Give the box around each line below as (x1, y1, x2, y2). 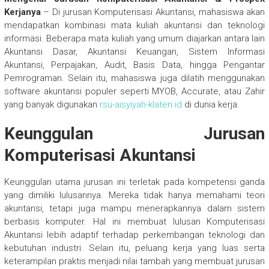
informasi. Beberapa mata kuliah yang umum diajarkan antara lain (4, 33, 265, 44)
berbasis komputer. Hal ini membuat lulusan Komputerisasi (4, 216, 265, 228)
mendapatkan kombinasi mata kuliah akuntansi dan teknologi (4, 20, 265, 31)
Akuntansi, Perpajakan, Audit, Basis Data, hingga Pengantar (4, 59, 265, 71)
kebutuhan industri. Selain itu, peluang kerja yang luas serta (4, 243, 265, 254)
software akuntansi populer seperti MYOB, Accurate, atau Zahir (4, 86, 265, 97)
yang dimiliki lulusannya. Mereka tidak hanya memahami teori (4, 190, 265, 201)
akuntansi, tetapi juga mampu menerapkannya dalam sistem (4, 203, 265, 214)
